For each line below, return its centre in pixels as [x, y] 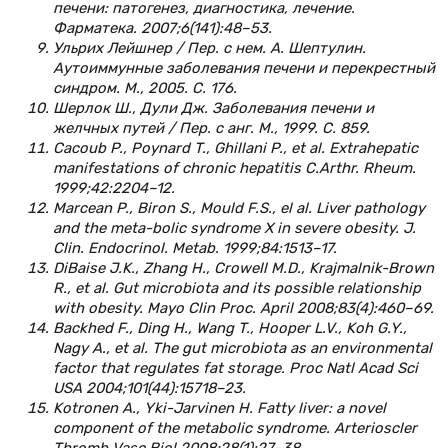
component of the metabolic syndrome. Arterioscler [235, 427]
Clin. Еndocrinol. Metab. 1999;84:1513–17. [195, 247]
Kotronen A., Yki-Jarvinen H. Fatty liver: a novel [219, 407]
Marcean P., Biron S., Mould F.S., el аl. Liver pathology [239, 207]
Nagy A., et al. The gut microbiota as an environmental [242, 347]
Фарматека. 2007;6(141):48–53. [162, 27]
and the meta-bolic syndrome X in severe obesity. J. [234, 227]
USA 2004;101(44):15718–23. [149, 387]
